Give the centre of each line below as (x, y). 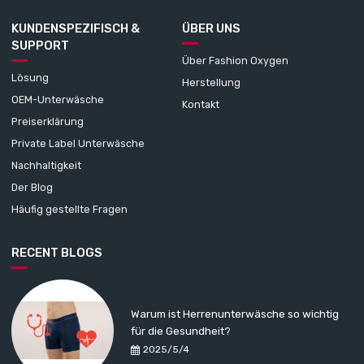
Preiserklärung (48, 121)
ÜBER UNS (211, 28)
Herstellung (211, 82)
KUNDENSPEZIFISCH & (76, 28)
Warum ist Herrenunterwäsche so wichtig (235, 314)
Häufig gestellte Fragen (70, 209)
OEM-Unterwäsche (58, 99)
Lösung (30, 77)
